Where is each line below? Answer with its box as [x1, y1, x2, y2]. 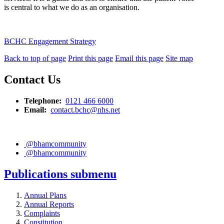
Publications [4, 167, 70, 181]
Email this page [115, 54, 163, 63]
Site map [165, 54, 193, 63]
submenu [70, 167, 116, 181]
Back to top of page [4, 54, 66, 63]
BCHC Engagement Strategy [4, 37, 96, 46]
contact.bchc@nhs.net [50, 105, 120, 114]
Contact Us [4, 73, 60, 86]
